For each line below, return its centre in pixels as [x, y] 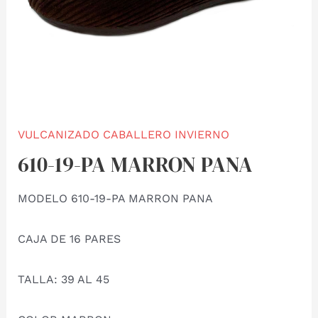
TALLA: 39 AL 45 [63, 280]
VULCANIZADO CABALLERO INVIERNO [123, 135]
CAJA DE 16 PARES [69, 239]
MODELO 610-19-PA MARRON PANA [115, 199]
